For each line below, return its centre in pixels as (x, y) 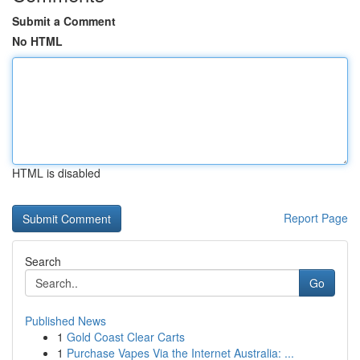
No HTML (37, 41)
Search (43, 261)
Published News (65, 321)
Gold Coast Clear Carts (126, 337)
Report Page (316, 218)
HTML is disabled (56, 173)
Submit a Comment (64, 21)
